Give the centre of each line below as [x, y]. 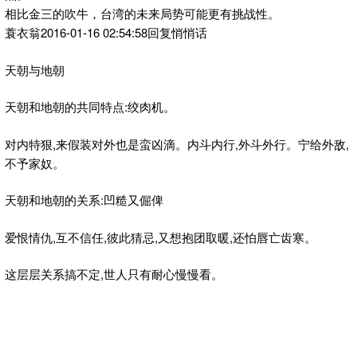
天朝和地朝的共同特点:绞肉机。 [90, 107]
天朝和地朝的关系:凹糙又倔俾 [84, 200]
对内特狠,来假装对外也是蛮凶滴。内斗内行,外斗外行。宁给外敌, [177, 143]
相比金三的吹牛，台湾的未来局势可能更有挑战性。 [142, 14]
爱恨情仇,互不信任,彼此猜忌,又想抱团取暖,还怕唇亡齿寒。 [161, 237]
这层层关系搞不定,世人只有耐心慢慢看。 [114, 274]
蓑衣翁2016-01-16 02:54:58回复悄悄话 [106, 33]
